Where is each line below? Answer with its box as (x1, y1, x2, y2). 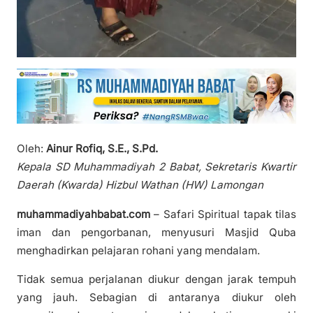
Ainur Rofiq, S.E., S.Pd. (46, 142, 158, 156)
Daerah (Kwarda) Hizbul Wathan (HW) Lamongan (17, 178, 263, 192)
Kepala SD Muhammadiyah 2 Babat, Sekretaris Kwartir (17, 160, 296, 174)
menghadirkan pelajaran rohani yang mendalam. (17, 243, 260, 257)
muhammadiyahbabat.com (17, 207, 150, 221)
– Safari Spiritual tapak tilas (150, 207, 296, 221)
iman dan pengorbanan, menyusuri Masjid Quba (17, 225, 296, 239)
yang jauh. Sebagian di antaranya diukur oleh (17, 290, 296, 304)
